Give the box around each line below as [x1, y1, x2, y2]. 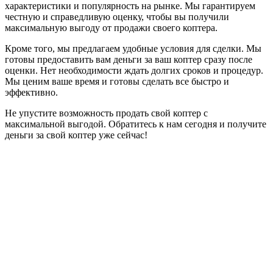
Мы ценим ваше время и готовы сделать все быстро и [5, 76, 229, 87]
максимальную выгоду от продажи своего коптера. [5, 23, 218, 33]
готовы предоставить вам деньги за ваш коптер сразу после [5, 54, 252, 65]
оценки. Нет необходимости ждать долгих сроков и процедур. [5, 65, 263, 76]
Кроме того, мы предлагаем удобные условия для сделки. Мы [5, 43, 261, 54]
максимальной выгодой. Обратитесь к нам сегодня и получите [5, 119, 266, 129]
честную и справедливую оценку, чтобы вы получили [5, 12, 229, 22]
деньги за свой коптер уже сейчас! [5, 130, 147, 140]
